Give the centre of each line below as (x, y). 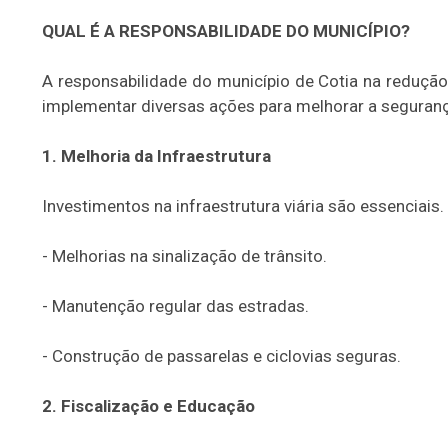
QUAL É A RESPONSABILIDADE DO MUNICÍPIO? (226, 31)
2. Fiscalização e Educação (148, 406)
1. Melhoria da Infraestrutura (158, 156)
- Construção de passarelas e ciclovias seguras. (221, 356)
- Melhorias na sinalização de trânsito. (184, 256)
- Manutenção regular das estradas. (175, 306)
